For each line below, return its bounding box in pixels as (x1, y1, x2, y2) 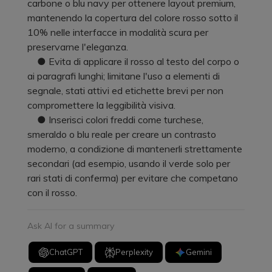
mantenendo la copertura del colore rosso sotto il (27, 11, 238, 24)
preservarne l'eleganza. (27, 40, 128, 53)
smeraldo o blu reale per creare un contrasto (27, 127, 216, 140)
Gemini (186, 247, 212, 257)
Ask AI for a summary (27, 220, 114, 231)
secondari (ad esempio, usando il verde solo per (27, 157, 230, 169)
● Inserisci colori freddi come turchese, (27, 113, 203, 126)
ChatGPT (49, 247, 83, 257)
